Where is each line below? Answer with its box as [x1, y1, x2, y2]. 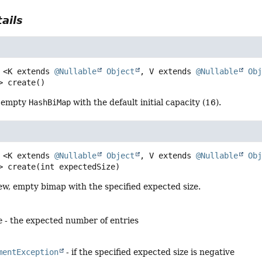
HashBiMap [29, 97, 71, 107]
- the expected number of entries [2, 216, 139, 226]
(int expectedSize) [36, 161, 120, 171]
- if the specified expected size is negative [64, 247, 235, 257]
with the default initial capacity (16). [71, 97, 222, 107]
